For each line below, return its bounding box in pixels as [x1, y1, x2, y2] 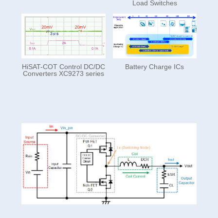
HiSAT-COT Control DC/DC [21, 62, 105, 71]
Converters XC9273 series [22, 69, 104, 77]
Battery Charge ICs [125, 62, 184, 71]
